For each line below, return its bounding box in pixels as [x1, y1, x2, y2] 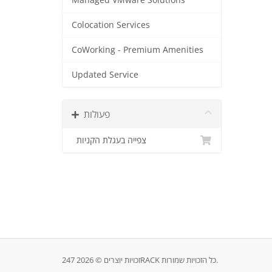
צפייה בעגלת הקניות [76, 135, 146, 146]
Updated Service [72, 69, 138, 80]
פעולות [84, 107, 110, 121]
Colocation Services [72, 19, 150, 30]
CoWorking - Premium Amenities [72, 44, 203, 55]
